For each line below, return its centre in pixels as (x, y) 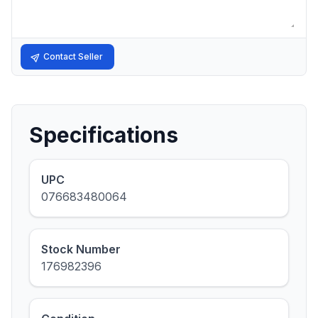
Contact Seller (73, 56)
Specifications (104, 135)
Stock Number (81, 249)
